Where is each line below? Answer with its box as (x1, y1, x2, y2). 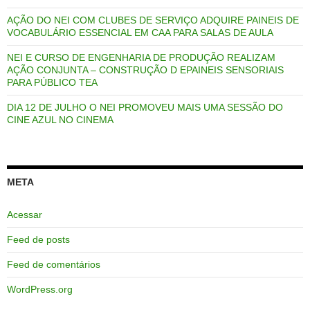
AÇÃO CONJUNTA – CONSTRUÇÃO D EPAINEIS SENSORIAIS (7, 64, 284, 75)
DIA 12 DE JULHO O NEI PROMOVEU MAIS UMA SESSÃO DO (7, 101, 283, 113)
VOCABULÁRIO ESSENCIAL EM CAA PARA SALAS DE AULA (7, 26, 273, 38)
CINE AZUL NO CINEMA (7, 113, 113, 125)
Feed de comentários (7, 258, 100, 270)
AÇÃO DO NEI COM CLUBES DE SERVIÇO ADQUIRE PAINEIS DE (7, 14, 299, 26)
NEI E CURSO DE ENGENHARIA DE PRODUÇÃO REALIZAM (7, 51, 275, 63)
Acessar (7, 208, 42, 220)
